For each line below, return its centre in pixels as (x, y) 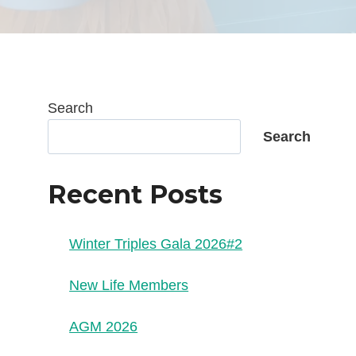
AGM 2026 (104, 327)
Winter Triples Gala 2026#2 (156, 244)
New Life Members (129, 286)
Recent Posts (135, 195)
